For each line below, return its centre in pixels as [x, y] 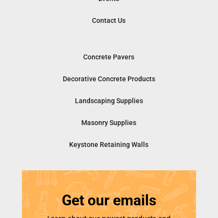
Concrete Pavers [109, 57]
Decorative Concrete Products [109, 79]
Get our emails [109, 200]
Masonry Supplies [109, 123]
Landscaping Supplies [109, 101]
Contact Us [109, 21]
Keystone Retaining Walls [109, 145]
